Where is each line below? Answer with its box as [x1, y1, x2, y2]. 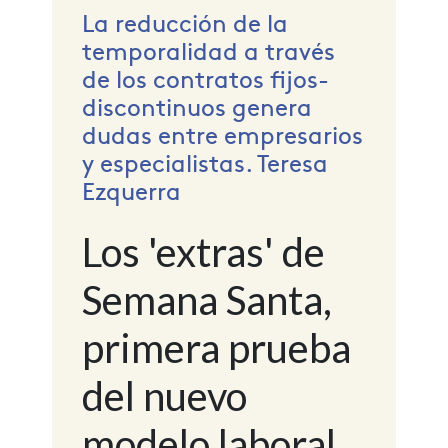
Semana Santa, [81, 275, 332, 324]
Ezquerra [81, 172, 181, 206]
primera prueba [81, 323, 351, 372]
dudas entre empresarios [81, 116, 363, 150]
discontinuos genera [81, 88, 312, 122]
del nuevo [81, 371, 247, 420]
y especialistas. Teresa [81, 144, 328, 178]
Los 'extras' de [81, 227, 325, 276]
